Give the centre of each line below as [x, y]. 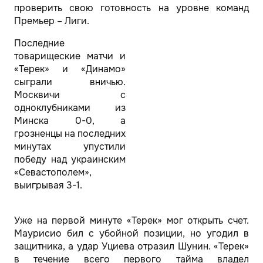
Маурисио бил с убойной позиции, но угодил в [131, 233]
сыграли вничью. [70, 82]
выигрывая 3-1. [48, 185]
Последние [39, 43]
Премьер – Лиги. [52, 21]
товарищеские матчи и [70, 56]
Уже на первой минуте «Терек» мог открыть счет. [131, 220]
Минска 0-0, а [70, 121]
